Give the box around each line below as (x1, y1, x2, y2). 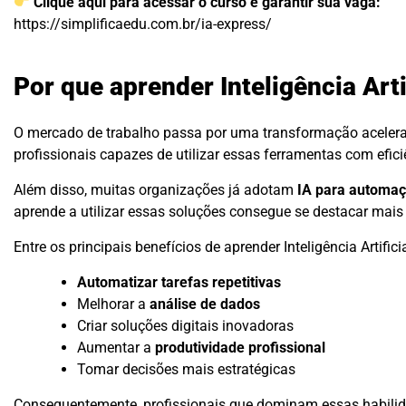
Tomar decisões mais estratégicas (77, 361, 295, 379)
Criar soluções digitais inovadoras (77, 317, 294, 335)
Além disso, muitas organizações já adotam (14, 181, 297, 199)
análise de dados (150, 295, 260, 314)
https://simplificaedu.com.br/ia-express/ (14, 14, 272, 33)
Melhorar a (77, 295, 150, 314)
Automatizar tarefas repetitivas (77, 274, 281, 292)
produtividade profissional (155, 339, 325, 357)
